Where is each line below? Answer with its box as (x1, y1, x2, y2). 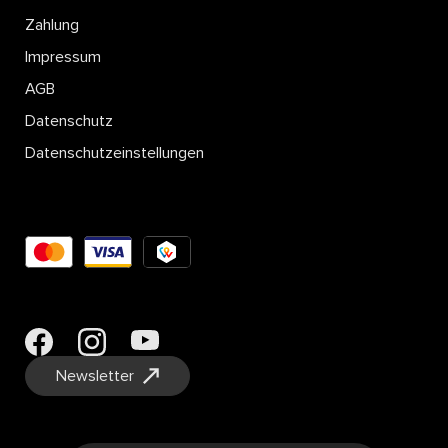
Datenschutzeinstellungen (25, 144, 204, 161)
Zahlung (25, 16, 79, 33)
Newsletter (56, 367, 134, 384)
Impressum (25, 48, 101, 65)
